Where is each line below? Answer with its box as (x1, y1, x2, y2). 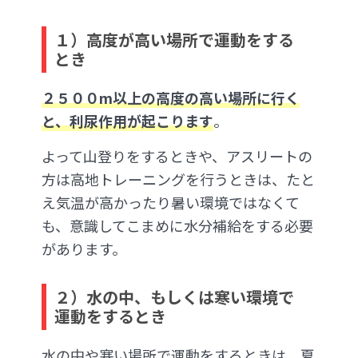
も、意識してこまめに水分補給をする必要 (42, 215, 313, 237)
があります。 (42, 238, 126, 260)
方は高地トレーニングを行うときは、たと (42, 169, 315, 190)
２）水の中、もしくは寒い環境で (54, 284, 294, 308)
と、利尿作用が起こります (42, 110, 213, 132)
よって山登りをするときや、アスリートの (42, 145, 312, 167)
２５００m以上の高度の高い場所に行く (42, 87, 300, 109)
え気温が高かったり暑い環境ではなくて (42, 192, 300, 213)
